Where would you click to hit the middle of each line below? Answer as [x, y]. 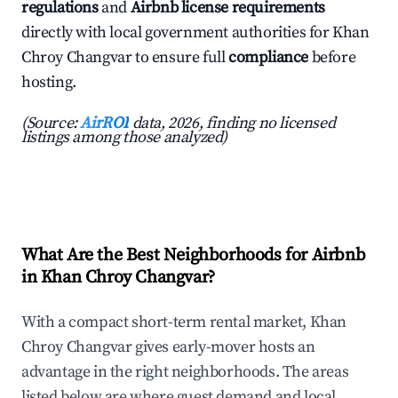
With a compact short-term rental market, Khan [184, 322]
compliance [269, 58]
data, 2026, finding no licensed [232, 123]
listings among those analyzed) [125, 138]
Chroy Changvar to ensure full [125, 58]
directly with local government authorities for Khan [195, 33]
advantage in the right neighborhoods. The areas [185, 372]
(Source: [51, 123]
